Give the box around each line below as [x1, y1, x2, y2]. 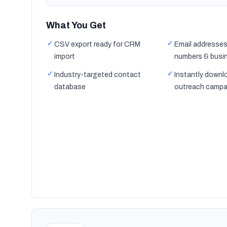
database [54, 83, 86, 91]
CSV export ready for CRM [54, 41, 140, 48]
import [54, 53, 75, 60]
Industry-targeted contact [54, 71, 141, 79]
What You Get [46, 20, 106, 30]
